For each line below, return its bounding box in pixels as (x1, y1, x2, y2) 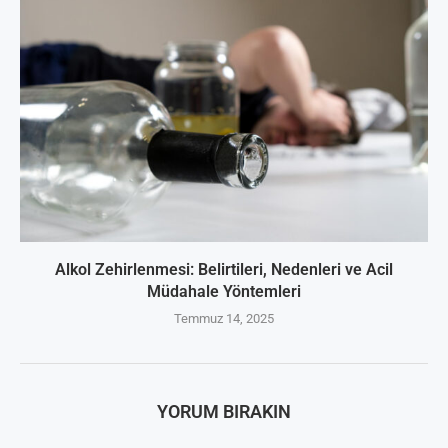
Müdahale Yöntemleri (147, 282, 301, 302)
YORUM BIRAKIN (157, 401, 291, 423)
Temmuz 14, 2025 (174, 311, 274, 327)
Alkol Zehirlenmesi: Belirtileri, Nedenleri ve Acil (55, 260, 393, 280)
